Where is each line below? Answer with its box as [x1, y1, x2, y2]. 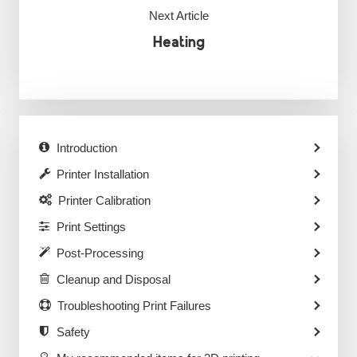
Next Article [148, 9, 209, 22]
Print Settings [56, 219, 126, 233]
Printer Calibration [57, 193, 151, 207]
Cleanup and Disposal [56, 272, 171, 286]
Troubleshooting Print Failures [57, 298, 211, 312]
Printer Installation [56, 167, 149, 181]
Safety [56, 324, 90, 339]
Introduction [56, 140, 117, 155]
